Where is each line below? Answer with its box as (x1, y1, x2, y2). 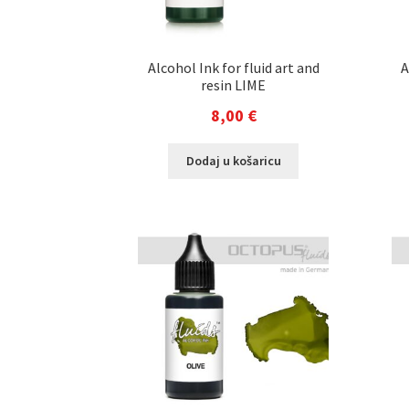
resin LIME (201, 76, 267, 95)
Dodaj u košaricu (185, 152, 281, 170)
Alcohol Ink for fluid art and (147, 58, 320, 78)
